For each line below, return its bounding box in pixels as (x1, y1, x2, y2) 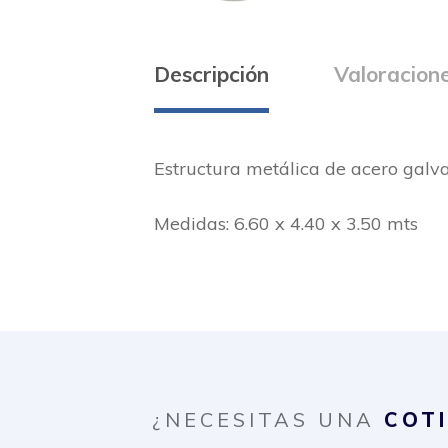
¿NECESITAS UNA (152, 407, 384, 433)
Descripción (154, 60, 269, 87)
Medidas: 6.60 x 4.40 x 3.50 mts (154, 212, 418, 236)
